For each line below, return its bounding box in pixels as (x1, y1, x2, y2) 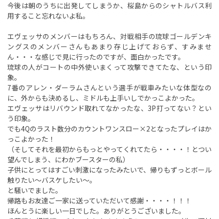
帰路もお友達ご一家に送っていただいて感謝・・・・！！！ (7, 196, 192, 205)
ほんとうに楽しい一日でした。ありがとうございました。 (7, 206, 185, 216)
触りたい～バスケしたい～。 (7, 175, 96, 185)
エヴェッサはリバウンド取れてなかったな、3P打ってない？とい (7, 103, 212, 113)
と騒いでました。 (7, 185, 62, 195)
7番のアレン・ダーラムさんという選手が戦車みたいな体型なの (7, 83, 212, 92)
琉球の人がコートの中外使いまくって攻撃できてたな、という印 (7, 62, 212, 72)
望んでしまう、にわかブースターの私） (7, 154, 130, 164)
